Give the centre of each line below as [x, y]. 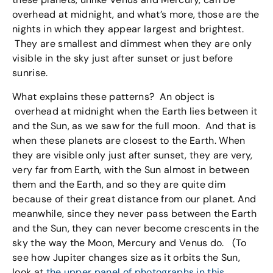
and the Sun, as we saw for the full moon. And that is [134, 126]
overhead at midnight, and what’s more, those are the [136, 15]
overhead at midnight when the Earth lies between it [135, 111]
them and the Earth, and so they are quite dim [119, 184]
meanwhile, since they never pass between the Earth [135, 213]
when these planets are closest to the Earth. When [129, 140]
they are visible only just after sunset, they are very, [133, 155]
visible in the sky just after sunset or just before [123, 58]
